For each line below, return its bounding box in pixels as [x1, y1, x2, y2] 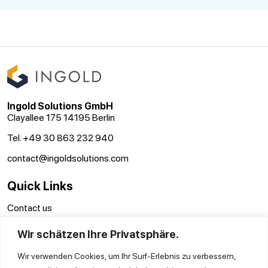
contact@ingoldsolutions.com [7, 153, 129, 164]
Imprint [7, 234, 35, 246]
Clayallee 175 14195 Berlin [7, 112, 115, 123]
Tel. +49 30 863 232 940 [7, 132, 114, 144]
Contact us [7, 202, 52, 214]
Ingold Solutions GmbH [7, 100, 113, 112]
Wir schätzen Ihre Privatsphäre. [17, 227, 179, 240]
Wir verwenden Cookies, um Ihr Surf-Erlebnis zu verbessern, [17, 251, 236, 261]
